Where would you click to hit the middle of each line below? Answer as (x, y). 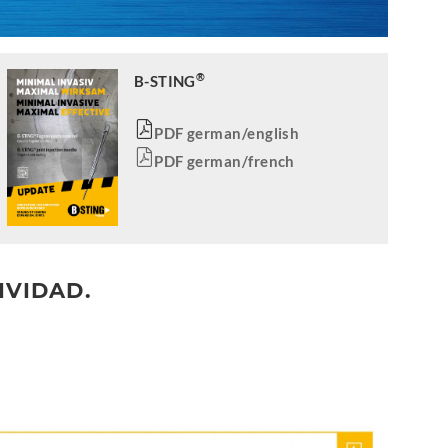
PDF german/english (227, 132)
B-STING (164, 80)
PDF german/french (224, 160)
